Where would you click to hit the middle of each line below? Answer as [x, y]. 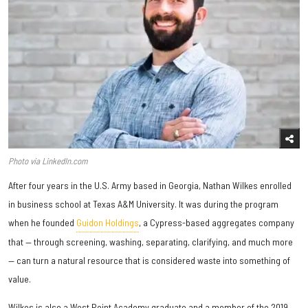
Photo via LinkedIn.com [48, 161]
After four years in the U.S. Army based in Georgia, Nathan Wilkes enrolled [150, 186]
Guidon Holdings [108, 223]
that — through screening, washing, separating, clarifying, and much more [151, 242]
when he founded [42, 223]
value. [20, 279]
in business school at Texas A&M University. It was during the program [143, 204]
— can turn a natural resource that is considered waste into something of [149, 261]
